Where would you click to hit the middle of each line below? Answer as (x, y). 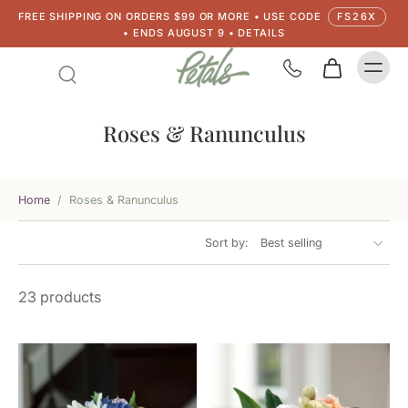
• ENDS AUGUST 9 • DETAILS (204, 33)
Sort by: (227, 243)
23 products (60, 297)
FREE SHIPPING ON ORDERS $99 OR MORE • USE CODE (171, 16)
